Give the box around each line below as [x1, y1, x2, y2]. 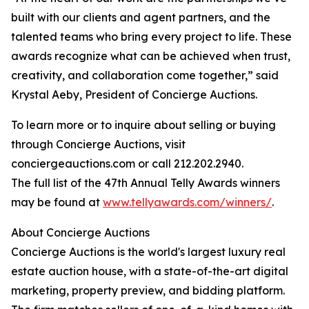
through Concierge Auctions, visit [11, 137, 186, 151]
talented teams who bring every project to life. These [11, 30, 292, 43]
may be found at [11, 195, 103, 209]
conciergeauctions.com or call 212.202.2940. [11, 157, 243, 170]
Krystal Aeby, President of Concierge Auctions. [11, 88, 257, 101]
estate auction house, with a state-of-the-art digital [11, 264, 288, 278]
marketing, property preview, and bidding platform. [11, 283, 285, 297]
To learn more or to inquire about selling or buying [11, 118, 276, 132]
